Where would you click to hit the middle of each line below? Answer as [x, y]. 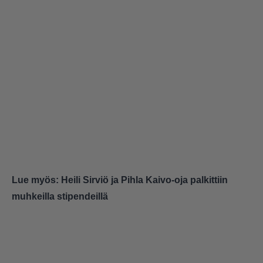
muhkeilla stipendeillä [60, 197]
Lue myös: [36, 180]
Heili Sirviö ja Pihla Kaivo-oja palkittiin [144, 180]
